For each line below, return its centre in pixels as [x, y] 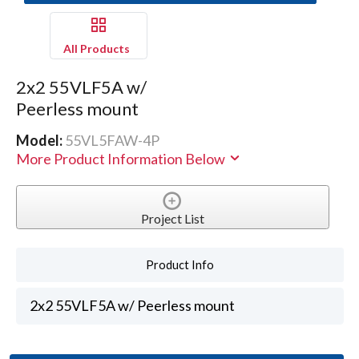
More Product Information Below [121, 158]
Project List [172, 218]
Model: [40, 140]
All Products [96, 48]
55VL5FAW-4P [112, 140]
